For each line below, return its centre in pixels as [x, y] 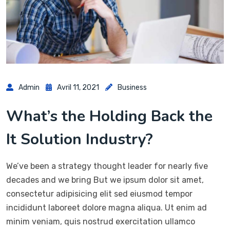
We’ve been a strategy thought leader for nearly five [107, 166]
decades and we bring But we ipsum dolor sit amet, [105, 180]
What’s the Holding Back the [109, 117]
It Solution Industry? [80, 140]
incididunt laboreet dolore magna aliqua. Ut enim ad [107, 208]
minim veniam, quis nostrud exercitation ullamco [101, 222]
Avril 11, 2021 [78, 88]
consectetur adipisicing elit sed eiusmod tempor [99, 194]
